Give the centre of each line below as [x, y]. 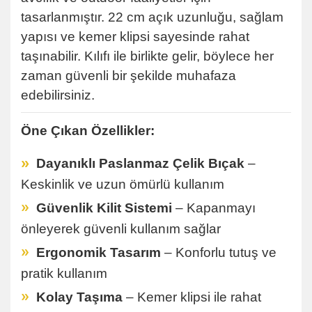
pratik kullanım [64, 273]
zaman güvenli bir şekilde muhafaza [128, 75]
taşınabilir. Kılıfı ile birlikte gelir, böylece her [147, 56]
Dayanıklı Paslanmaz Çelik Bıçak [140, 163]
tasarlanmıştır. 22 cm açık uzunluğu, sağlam [152, 17]
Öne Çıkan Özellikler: [88, 130]
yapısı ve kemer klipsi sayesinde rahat [135, 36]
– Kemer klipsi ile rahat [192, 297]
